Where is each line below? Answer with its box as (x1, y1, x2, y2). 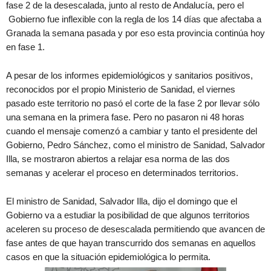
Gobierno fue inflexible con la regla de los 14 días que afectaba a (6, 14, 261, 24)
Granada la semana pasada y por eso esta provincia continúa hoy (6, 28, 265, 38)
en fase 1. (6, 42, 45, 52)
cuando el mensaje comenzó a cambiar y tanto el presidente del (6, 126, 257, 136)
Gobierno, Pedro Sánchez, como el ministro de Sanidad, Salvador (6, 140, 265, 150)
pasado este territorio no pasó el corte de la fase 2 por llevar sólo (6, 98, 260, 108)
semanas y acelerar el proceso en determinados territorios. (6, 168, 238, 178)
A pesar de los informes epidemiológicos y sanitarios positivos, (6, 70, 253, 80)
